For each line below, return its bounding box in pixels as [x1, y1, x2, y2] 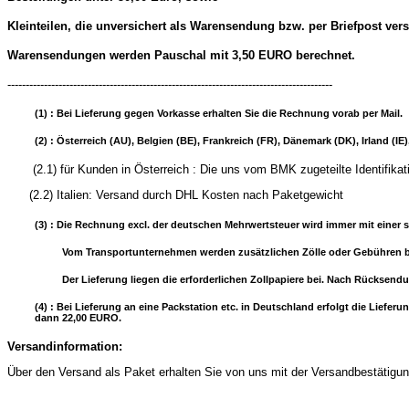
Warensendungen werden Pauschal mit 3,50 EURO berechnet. [7, 48, 355, 63]
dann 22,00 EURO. [35, 311, 121, 323]
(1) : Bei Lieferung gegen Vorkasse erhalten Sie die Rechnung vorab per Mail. [35, 108, 403, 120]
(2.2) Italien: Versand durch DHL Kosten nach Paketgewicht [7, 188, 343, 203]
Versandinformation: [7, 339, 122, 353]
